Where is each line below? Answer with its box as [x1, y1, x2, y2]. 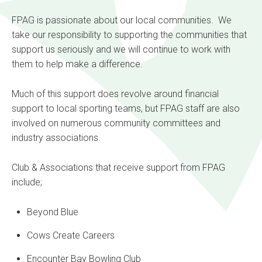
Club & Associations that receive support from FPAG [12, 162, 225, 174]
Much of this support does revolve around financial [12, 88, 219, 100]
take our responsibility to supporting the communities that [12, 29, 247, 41]
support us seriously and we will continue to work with [12, 44, 230, 56]
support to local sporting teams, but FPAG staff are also [12, 103, 240, 115]
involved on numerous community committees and [12, 118, 220, 129]
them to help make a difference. [12, 58, 143, 70]
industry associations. [12, 132, 101, 144]
